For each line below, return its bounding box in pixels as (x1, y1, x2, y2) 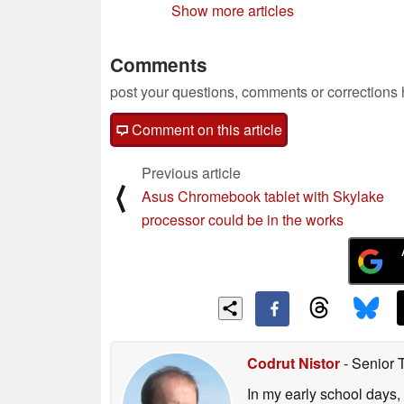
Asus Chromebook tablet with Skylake (142, 185, 384, 207)
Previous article (142, 161, 241, 183)
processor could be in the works (142, 208, 344, 230)
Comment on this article (128, 118, 282, 140)
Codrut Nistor (247, 352, 340, 373)
